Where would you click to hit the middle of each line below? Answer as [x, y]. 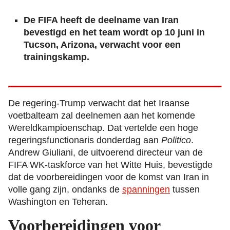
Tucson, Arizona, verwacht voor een [102, 45]
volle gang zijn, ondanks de [65, 189]
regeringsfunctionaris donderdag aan [85, 140]
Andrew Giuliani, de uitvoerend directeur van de [106, 152]
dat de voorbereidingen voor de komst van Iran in [109, 177]
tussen [185, 189]
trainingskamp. [56, 57]
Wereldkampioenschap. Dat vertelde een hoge [103, 128]
